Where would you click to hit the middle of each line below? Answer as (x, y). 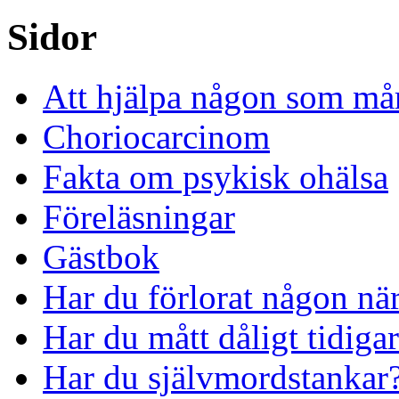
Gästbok (101, 256)
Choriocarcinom (156, 136)
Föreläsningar (139, 216)
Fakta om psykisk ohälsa (216, 176)
